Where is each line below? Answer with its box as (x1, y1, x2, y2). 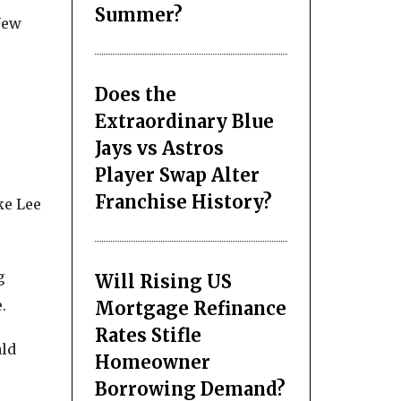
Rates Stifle (94, 323, 201, 346)
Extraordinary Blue (94, 109, 274, 132)
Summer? (94, 3, 183, 26)
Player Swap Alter (94, 163, 260, 186)
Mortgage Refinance (94, 296, 286, 320)
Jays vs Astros (94, 136, 224, 159)
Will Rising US (94, 269, 232, 293)
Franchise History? (94, 190, 272, 213)
